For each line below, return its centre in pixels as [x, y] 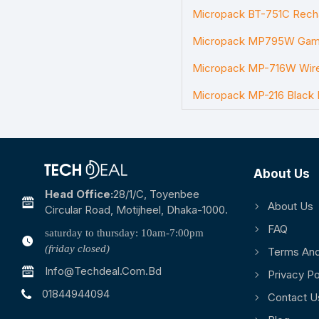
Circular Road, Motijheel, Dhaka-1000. [136, 210]
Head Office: [79, 194]
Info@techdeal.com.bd [103, 271]
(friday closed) [77, 249]
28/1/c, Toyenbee [156, 194]
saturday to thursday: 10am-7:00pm [124, 233]
